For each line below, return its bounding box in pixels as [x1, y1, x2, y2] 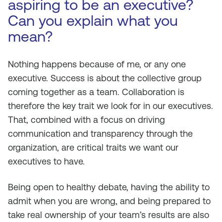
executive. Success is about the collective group [8, 73, 202, 83]
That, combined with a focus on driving [8, 114, 165, 125]
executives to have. [8, 156, 85, 166]
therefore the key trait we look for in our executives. [8, 101, 213, 111]
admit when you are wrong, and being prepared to [8, 196, 211, 206]
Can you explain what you [8, 12, 178, 29]
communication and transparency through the [8, 128, 193, 139]
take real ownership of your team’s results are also [8, 210, 209, 220]
